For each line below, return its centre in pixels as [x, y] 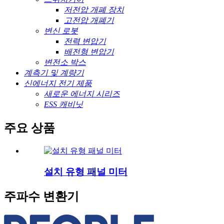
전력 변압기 [85, 41]
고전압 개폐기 [89, 20]
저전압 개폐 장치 [94, 9]
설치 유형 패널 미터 [86, 172]
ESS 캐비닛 [63, 104]
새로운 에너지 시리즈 [82, 93]
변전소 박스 [65, 62]
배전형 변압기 [89, 51]
